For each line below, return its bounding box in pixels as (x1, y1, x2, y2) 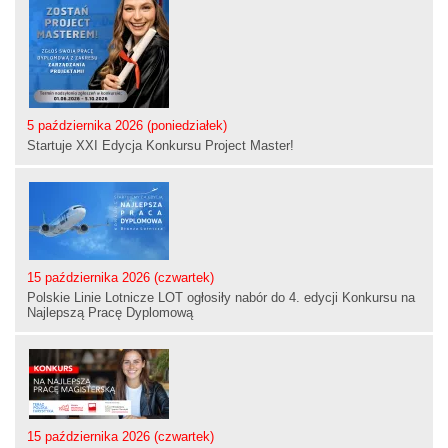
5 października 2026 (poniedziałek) (27, 117, 227, 133)
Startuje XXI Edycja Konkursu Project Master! (27, 137, 294, 153)
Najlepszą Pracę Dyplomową (27, 304, 193, 320)
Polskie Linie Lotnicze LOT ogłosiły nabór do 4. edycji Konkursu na (27, 289, 415, 305)
